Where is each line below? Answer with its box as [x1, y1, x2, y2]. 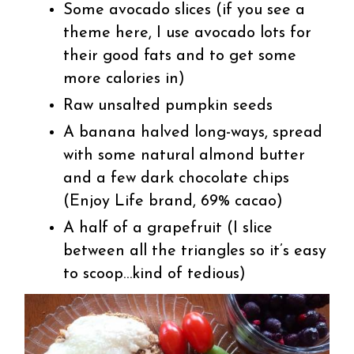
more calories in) [63, 71, 186, 88]
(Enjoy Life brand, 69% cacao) [63, 194, 284, 210]
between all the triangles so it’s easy [63, 243, 327, 260]
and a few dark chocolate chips [63, 171, 290, 187]
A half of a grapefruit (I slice [63, 220, 273, 237]
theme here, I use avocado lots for [63, 25, 312, 42]
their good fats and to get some [63, 48, 297, 65]
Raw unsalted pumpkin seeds [63, 98, 273, 115]
